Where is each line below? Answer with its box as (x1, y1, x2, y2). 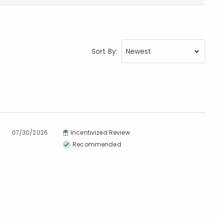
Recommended (73, 140, 121, 148)
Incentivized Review (71, 128, 130, 137)
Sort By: (91, 46, 117, 56)
